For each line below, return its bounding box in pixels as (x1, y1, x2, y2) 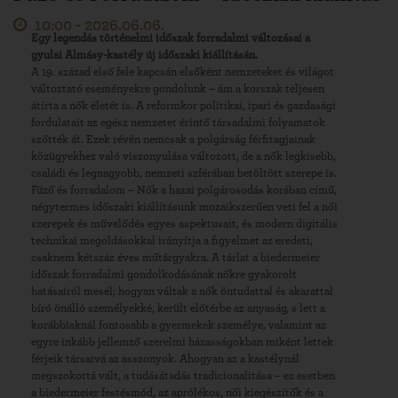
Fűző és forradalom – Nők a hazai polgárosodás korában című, (31, 184, 337, 196)
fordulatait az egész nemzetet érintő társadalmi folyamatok (31, 116, 325, 129)
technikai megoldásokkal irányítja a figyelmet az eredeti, (31, 235, 313, 247)
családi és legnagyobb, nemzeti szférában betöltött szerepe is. (31, 167, 337, 179)
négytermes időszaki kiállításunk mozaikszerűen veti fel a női (31, 201, 338, 213)
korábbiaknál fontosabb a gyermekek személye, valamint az (31, 319, 326, 331)
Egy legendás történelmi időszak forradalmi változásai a (31, 32, 310, 44)
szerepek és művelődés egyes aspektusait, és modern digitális (31, 218, 338, 230)
